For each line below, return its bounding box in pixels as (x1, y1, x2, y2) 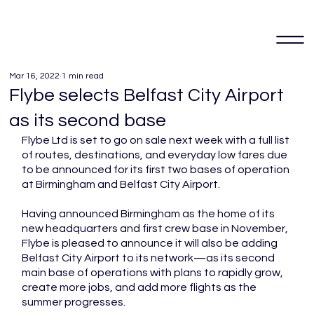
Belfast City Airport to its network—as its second (22, 252, 278, 264)
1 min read (62, 71, 104, 81)
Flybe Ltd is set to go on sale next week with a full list (22, 135, 292, 146)
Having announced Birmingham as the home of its (22, 208, 278, 219)
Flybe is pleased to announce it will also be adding (22, 238, 280, 249)
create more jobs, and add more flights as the (22, 282, 259, 293)
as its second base (9, 111, 167, 130)
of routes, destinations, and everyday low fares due (22, 149, 290, 161)
